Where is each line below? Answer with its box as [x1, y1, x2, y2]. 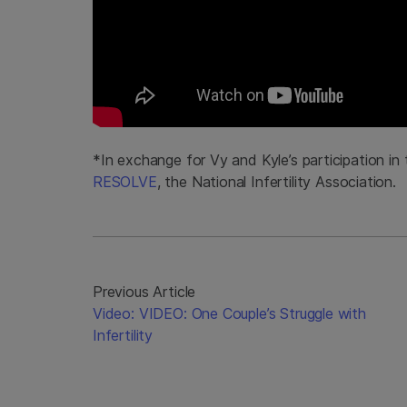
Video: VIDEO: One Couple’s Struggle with [93, 304, 366, 323]
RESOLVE [93, 173, 157, 192]
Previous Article [93, 283, 196, 302]
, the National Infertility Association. [156, 173, 396, 192]
